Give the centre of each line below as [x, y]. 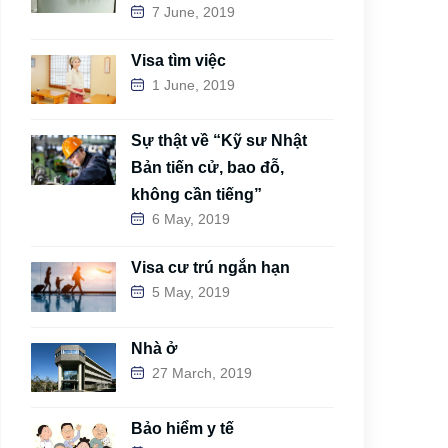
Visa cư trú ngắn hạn [210, 268]
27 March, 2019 [202, 372]
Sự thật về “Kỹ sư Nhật [219, 141]
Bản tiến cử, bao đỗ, [207, 168]
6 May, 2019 [191, 219]
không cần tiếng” [196, 195]
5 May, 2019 [191, 292]
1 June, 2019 [193, 85]
